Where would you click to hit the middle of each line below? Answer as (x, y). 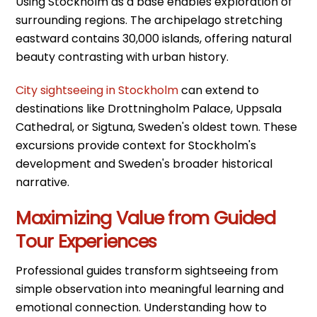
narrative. (43, 182)
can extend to (219, 90)
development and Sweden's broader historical (144, 163)
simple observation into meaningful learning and (150, 289)
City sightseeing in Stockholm (97, 90)
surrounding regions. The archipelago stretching (149, 21)
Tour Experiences (86, 241)
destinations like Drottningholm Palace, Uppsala (149, 108)
